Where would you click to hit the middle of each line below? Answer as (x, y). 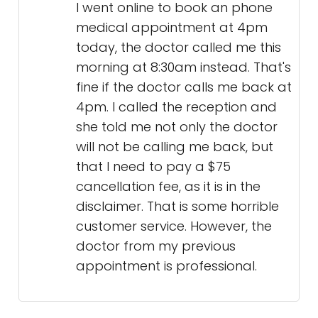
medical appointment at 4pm (172, 28)
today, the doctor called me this (179, 48)
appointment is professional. (166, 266)
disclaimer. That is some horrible (177, 207)
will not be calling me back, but (175, 147)
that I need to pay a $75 (153, 167)
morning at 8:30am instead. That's (183, 67)
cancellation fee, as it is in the (168, 187)
